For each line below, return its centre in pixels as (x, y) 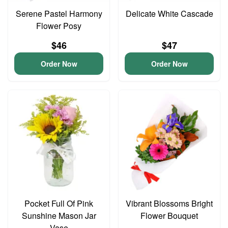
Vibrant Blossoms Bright (169, 203)
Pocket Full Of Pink (59, 203)
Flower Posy (59, 26)
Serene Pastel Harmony (59, 13)
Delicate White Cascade (169, 13)
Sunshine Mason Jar (59, 216)
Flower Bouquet (169, 216)
